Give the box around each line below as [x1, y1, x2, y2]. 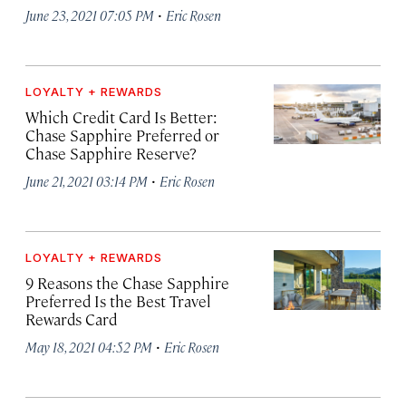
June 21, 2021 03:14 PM [25, 172, 148, 189]
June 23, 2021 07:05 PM [25, 6, 154, 24]
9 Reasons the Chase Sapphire [25, 273, 229, 293]
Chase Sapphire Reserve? [25, 143, 197, 163]
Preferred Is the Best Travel [25, 291, 211, 311]
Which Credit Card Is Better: [25, 107, 217, 127]
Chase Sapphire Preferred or [25, 125, 219, 145]
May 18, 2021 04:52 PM [25, 338, 152, 355]
